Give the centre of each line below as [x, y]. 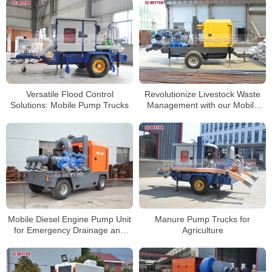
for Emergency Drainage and [70, 230]
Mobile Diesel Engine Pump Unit [70, 219]
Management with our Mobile [202, 105]
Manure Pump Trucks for [202, 219]
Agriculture [202, 230]
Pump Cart [202, 116]
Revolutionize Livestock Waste [202, 94]
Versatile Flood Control [70, 94]
